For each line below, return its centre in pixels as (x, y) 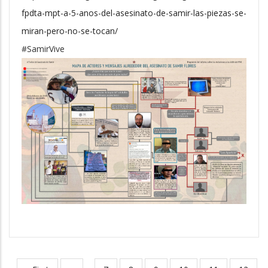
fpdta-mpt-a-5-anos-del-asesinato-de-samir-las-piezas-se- (134, 13)
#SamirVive (43, 49)
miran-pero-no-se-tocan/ (70, 31)
